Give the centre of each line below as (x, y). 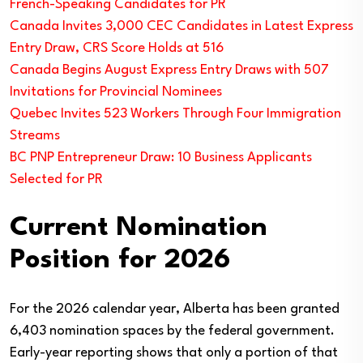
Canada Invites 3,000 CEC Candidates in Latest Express (181, 26)
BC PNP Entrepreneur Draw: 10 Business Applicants (161, 157)
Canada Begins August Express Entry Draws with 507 (169, 70)
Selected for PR (56, 179)
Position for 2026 (120, 260)
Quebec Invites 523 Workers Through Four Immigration (175, 113)
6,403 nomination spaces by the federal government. (172, 331)
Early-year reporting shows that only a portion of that (174, 352)
